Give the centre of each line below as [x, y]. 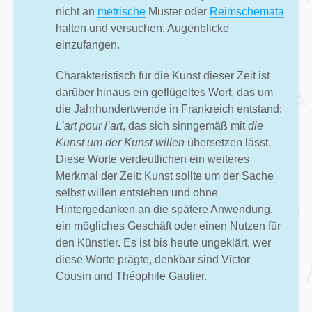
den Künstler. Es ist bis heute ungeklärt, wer [163, 242]
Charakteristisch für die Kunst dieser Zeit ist [163, 75]
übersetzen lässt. [228, 142]
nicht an [77, 11]
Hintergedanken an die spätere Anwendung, [164, 209]
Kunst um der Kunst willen [120, 142]
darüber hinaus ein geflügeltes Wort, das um [164, 92]
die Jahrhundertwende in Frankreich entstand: [169, 109]
